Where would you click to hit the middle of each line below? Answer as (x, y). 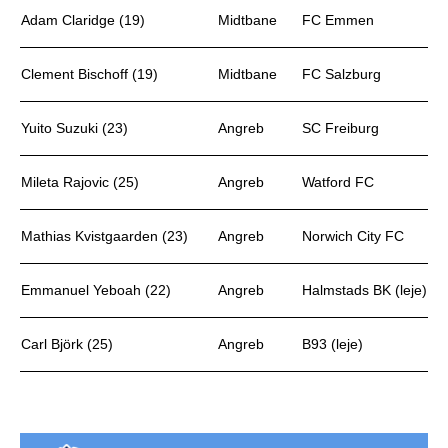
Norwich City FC (353, 236)
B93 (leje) (332, 344)
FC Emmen (338, 20)
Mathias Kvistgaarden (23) (104, 236)
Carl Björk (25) (67, 344)
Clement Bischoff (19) (89, 74)
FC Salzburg (341, 74)
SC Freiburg (340, 128)
